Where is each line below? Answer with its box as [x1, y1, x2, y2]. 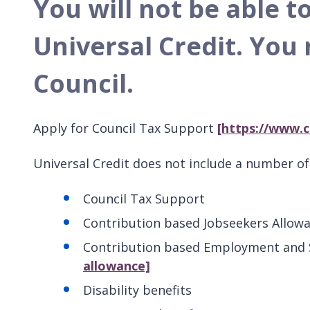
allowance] [83, 257, 150, 275]
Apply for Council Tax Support [33, 120, 217, 137]
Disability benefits [83, 282, 192, 299]
